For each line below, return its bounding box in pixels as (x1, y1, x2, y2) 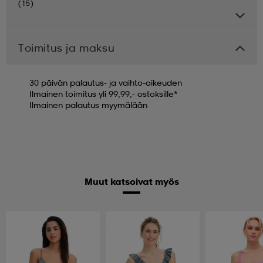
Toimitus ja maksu (18, 41, 115, 55)
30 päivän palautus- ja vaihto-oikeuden (29, 77, 182, 88)
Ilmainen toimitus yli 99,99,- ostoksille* (29, 89, 177, 99)
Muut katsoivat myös (84, 176, 179, 188)
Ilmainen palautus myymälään (29, 100, 147, 110)
